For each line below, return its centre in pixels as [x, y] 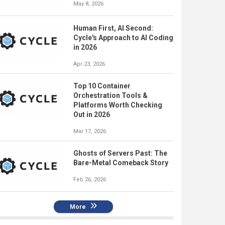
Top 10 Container [102, 86]
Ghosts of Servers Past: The [120, 153]
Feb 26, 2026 [90, 180]
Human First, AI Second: [113, 28]
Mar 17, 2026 [90, 131]
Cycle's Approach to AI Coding [123, 38]
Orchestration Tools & [110, 95]
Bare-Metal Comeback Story [121, 163]
